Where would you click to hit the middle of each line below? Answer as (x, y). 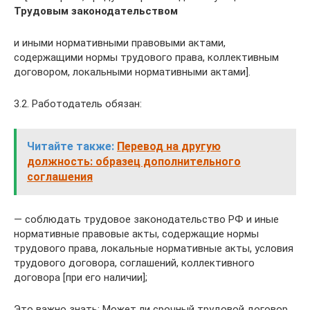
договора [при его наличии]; (81, 277)
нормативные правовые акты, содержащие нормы (136, 234)
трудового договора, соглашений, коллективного (134, 263)
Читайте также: (71, 146)
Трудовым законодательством (96, 11)
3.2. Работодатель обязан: (78, 104)
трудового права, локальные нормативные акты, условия (154, 248)
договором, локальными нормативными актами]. (132, 72)
